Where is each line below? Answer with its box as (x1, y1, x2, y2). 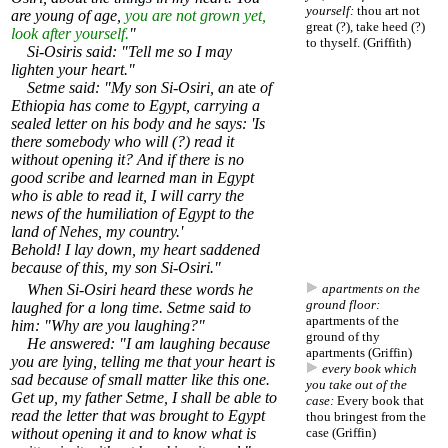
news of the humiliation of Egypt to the (11, 205, 254, 223)
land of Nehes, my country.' (11, 223, 183, 241)
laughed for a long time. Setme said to (11, 299, 251, 317)
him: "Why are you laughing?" (11, 317, 205, 335)
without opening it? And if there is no (11, 151, 244, 169)
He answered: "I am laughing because (11, 335, 270, 353)
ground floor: (306, 297, 380, 313)
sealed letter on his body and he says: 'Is (11, 115, 265, 133)
